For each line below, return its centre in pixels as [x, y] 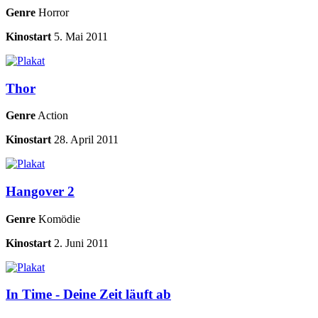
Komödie [58, 219]
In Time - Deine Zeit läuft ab [88, 295]
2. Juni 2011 [81, 243]
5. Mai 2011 [81, 36]
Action [52, 116]
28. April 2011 [86, 140]
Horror [52, 12]
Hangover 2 [40, 192]
